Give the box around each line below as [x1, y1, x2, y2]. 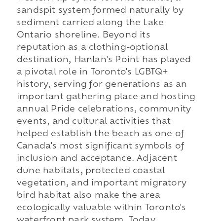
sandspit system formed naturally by [16, 6, 184, 15]
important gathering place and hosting [16, 93, 196, 101]
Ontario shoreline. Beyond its [16, 31, 150, 39]
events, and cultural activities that [16, 117, 171, 126]
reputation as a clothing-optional [16, 43, 168, 52]
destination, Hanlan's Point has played [16, 56, 191, 64]
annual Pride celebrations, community [16, 105, 191, 113]
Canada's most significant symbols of [16, 142, 184, 150]
